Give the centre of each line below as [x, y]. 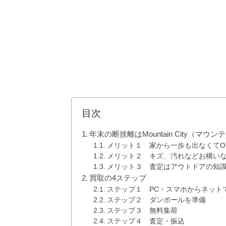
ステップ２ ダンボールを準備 [156, 200]
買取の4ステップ [118, 178]
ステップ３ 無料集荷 [142, 211]
